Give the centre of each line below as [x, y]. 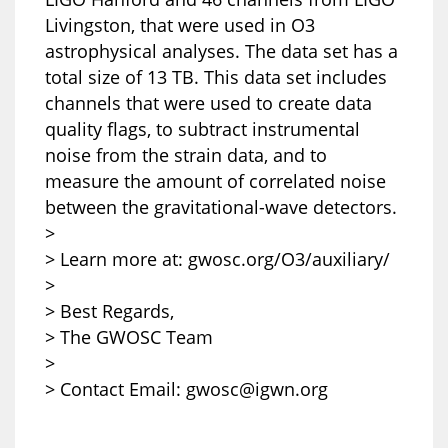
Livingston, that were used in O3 [180, 24]
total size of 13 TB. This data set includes [216, 76]
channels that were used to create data [208, 102]
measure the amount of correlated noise [215, 180]
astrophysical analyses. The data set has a [221, 50]
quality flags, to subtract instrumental [202, 128]
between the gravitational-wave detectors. [221, 206]
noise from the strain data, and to [186, 154]
